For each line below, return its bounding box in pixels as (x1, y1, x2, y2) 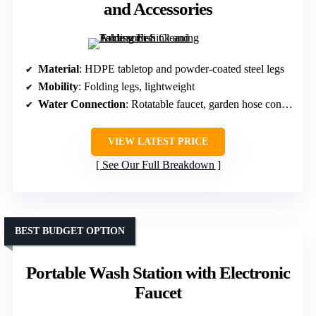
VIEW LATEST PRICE (108, 136, 208, 147)
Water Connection (38, 98, 126, 110)
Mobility (38, 80, 78, 92)
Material (38, 63, 79, 75)
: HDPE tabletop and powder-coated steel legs (79, 63, 284, 75)
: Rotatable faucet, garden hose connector (126, 98, 281, 110)
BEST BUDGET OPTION (15, 226, 125, 236)
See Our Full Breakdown (102, 159, 214, 171)
